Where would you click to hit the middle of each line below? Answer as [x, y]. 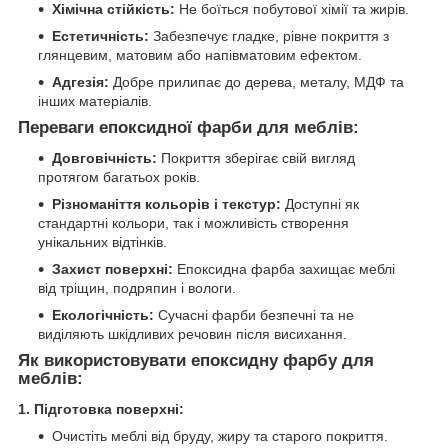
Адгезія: [80, 82]
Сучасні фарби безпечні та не [254, 314]
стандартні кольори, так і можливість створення [193, 222]
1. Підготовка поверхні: [101, 408]
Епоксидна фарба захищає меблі [284, 268]
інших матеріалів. [95, 101]
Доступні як [320, 203]
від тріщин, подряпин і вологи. [137, 287]
